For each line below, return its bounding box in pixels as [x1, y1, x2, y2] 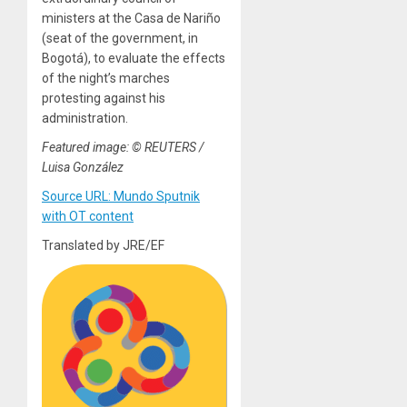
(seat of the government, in [42, 30, 198, 45]
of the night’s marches [42, 70, 170, 85]
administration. [42, 110, 128, 125]
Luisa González [42, 159, 124, 174]
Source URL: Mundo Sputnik [42, 188, 200, 203]
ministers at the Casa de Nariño [42, 10, 221, 25]
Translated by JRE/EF [42, 237, 164, 253]
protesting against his [42, 90, 165, 105]
